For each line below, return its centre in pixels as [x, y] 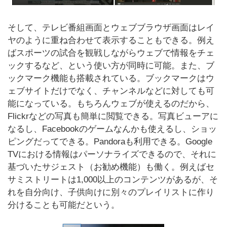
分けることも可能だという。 [64, 205]
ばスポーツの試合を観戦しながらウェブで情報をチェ [111, 53]
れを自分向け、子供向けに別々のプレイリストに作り [111, 192]
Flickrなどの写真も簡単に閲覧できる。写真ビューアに [113, 116]
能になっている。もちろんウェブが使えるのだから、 [111, 104]
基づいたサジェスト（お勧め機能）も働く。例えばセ [111, 167]
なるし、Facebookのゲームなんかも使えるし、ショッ [112, 129]
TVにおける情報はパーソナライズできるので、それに [112, 154]
